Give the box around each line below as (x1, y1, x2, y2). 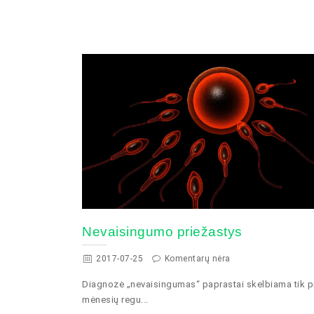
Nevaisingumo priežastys (82, 224, 243, 240)
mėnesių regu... (82, 294, 149, 306)
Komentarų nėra (162, 254, 231, 264)
